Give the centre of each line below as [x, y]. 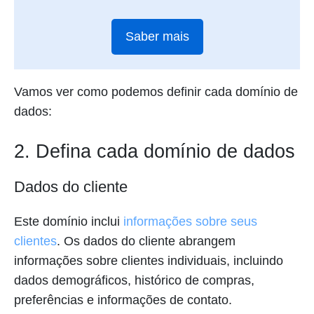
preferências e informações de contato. [123, 300]
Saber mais [157, 37]
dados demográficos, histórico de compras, [134, 280]
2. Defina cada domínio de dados [155, 151]
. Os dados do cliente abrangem [146, 241]
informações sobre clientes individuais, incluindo [149, 260]
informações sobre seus [190, 221]
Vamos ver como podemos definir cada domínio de [156, 91]
